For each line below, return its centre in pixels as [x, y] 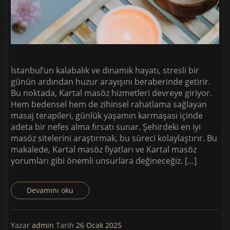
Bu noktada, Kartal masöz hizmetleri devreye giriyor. [111, 93]
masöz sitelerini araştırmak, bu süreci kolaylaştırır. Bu [114, 138]
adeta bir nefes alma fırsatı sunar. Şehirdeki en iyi [106, 127]
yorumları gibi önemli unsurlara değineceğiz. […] [104, 160]
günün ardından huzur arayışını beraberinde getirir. [111, 81]
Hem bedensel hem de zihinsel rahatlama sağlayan [109, 104]
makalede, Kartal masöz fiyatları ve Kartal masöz [104, 149]
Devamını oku [50, 190]
